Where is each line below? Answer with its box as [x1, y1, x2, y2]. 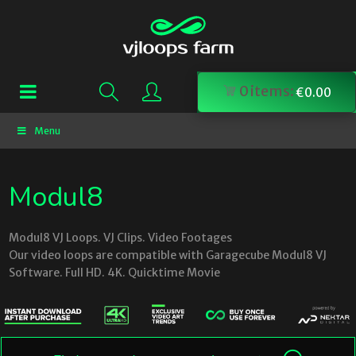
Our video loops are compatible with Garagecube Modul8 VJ [9, 248, 327, 262]
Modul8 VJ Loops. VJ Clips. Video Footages [9, 230, 232, 245]
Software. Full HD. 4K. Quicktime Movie [9, 265, 220, 280]
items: [250, 81, 294, 100]
